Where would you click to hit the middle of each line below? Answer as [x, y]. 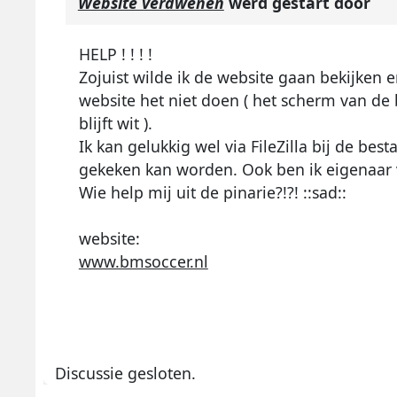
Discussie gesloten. [126, 373]
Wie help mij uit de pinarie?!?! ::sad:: [212, 192]
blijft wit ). [115, 123]
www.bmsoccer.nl [143, 261]
